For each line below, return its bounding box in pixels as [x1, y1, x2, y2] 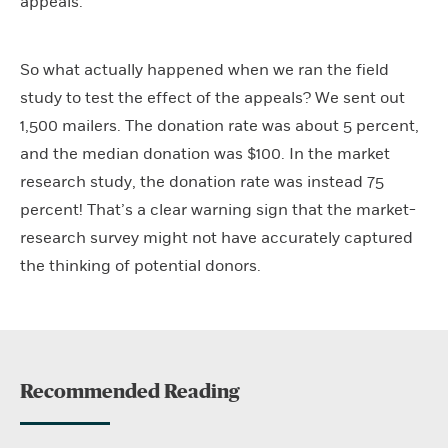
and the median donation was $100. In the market [20, 143, 390, 164]
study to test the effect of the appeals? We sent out [20, 87, 405, 108]
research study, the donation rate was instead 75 [20, 171, 384, 192]
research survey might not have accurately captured [20, 227, 413, 248]
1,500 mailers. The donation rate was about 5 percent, [20, 115, 419, 136]
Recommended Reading [20, 381, 239, 402]
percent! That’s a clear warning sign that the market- [20, 199, 416, 220]
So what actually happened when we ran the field [20, 59, 389, 80]
